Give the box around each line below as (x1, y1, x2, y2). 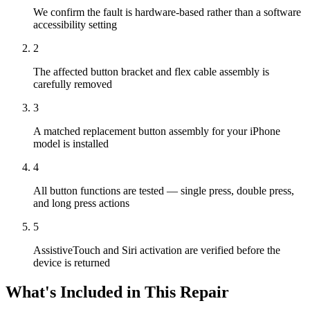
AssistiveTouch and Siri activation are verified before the (33, 244, 280, 257)
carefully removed (33, 78, 112, 91)
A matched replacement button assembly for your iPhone (33, 125, 280, 138)
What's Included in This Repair (6, 283, 229, 302)
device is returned (33, 257, 110, 269)
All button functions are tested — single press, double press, (33, 185, 294, 197)
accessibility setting (33, 19, 117, 31)
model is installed (33, 138, 109, 150)
